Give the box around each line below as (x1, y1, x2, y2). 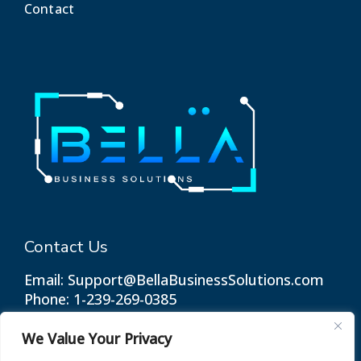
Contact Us (24, 236, 108, 259)
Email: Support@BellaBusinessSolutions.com (24, 270, 324, 290)
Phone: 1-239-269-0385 (24, 289, 176, 309)
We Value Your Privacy (22, 329, 172, 348)
